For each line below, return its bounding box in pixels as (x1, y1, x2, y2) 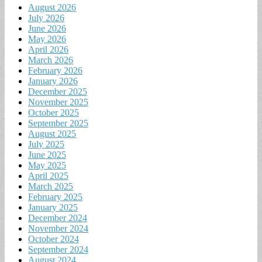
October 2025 (28, 108, 79, 118)
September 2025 (28, 118, 88, 129)
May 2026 (28, 34, 66, 44)
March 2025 (28, 181, 73, 192)
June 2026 (28, 23, 66, 34)
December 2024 (28, 213, 87, 223)
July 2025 (28, 139, 64, 150)
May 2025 (28, 160, 66, 171)
